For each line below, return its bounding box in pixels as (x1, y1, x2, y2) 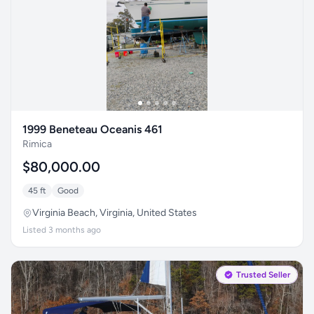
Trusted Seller (236, 270, 290, 280)
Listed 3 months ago (22, 225, 101, 235)
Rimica (22, 138, 52, 150)
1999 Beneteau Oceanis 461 (22, 123, 163, 136)
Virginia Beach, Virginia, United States (32, 207, 197, 219)
